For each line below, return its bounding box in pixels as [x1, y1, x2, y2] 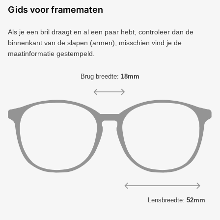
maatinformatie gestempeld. [8, 50, 95, 58]
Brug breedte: [81, 73, 121, 81]
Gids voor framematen [8, 4, 103, 15]
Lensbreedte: [148, 196, 187, 204]
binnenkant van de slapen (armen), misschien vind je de [8, 39, 182, 47]
